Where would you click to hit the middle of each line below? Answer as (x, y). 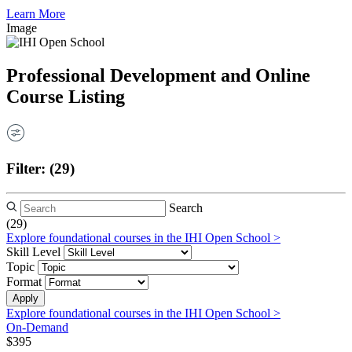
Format (24, 281)
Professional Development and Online (158, 76)
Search (186, 207)
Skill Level (33, 251)
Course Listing (66, 97)
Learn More (36, 14)
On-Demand (37, 327)
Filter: (28, 168)
